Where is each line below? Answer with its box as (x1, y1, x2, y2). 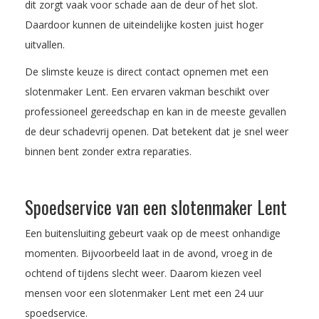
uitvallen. (25, 37, 65, 51)
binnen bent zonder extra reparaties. (25, 144, 192, 158)
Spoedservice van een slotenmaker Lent (25, 193, 287, 220)
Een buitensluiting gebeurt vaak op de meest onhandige (25, 226, 281, 240)
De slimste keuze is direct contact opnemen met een (25, 64, 268, 78)
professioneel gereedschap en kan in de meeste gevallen (25, 104, 286, 118)
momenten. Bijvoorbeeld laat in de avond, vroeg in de (25, 246, 273, 260)
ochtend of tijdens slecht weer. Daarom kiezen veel (25, 266, 261, 280)
